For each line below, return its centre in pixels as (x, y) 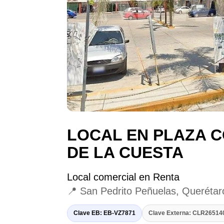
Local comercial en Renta (123, 177)
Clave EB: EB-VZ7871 (105, 213)
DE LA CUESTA (125, 153)
